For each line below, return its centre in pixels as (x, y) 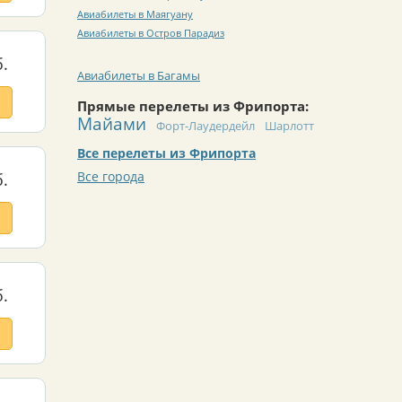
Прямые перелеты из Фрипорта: (193, 106)
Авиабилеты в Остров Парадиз (151, 33)
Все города (111, 176)
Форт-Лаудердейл (205, 126)
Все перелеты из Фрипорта (166, 153)
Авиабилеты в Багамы (139, 75)
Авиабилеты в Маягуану (135, 13)
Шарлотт (289, 126)
